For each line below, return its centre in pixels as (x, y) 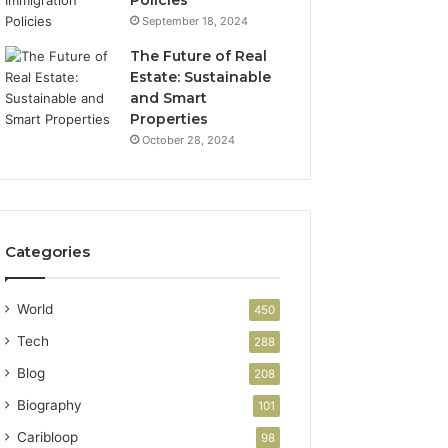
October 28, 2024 (189, 139)
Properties (169, 118)
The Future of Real (199, 55)
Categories (48, 251)
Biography (50, 404)
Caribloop (48, 436)
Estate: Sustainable (201, 76)
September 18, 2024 (195, 20)
